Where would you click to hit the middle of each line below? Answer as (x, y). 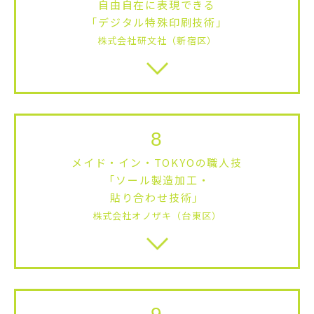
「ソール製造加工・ (157, 179)
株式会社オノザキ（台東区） (157, 215)
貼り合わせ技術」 (157, 197)
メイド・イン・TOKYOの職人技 (157, 162)
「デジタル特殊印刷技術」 (157, 22)
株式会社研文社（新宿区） (157, 40)
